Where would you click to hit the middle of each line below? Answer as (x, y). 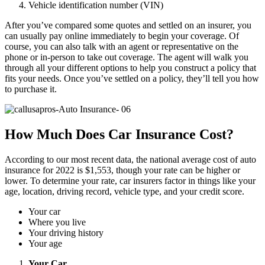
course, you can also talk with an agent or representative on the (122, 46)
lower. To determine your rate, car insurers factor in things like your (130, 180)
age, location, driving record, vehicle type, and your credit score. (125, 191)
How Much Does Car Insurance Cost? (119, 134)
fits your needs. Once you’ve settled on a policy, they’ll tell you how (132, 78)
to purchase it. (31, 89)
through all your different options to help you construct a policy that (130, 67)
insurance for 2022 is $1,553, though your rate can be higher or (122, 170)
